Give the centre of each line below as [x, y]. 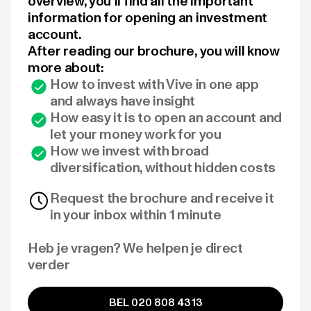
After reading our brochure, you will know [154, 51]
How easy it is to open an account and [166, 117]
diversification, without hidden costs [163, 167]
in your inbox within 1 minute [136, 215]
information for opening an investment [148, 17]
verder [49, 264]
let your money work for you [136, 134]
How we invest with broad [129, 151]
